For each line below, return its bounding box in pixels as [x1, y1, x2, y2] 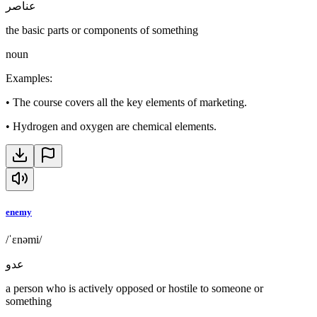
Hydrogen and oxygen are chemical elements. [13, 120, 217, 132]
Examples [6, 71, 50, 84]
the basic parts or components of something [6, 23, 198, 36]
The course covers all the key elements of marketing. [13, 96, 247, 108]
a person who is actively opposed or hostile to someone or [6, 282, 263, 294]
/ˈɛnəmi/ [6, 233, 42, 246]
